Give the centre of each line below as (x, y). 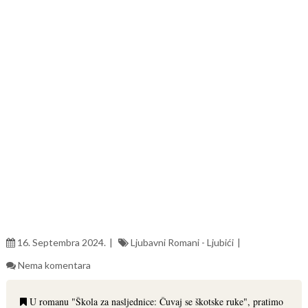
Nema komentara (54, 265)
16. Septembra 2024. (61, 242)
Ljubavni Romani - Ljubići (182, 242)
